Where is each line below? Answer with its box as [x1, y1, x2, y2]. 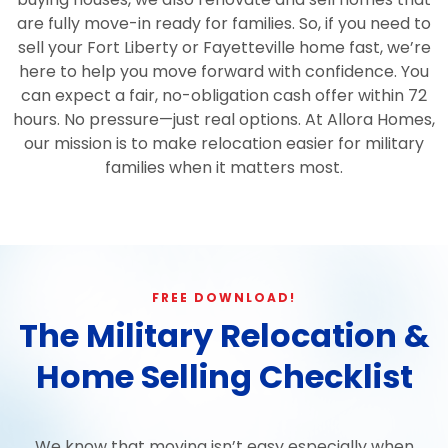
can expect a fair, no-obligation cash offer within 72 [21, 83, 427, 107]
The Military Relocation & [18, 312, 430, 358]
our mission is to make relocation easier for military [24, 131, 424, 155]
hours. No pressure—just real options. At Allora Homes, [13, 107, 435, 131]
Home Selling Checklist [35, 353, 413, 399]
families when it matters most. [105, 155, 343, 179]
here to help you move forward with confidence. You [19, 59, 429, 83]
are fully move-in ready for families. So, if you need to [17, 11, 431, 35]
